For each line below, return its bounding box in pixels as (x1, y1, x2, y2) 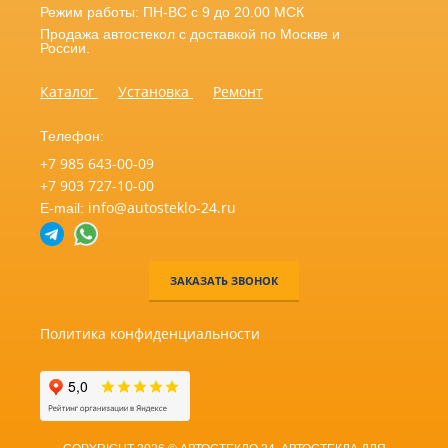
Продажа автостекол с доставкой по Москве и (40, 26, 340, 43)
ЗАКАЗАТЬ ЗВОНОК (170, 273, 278, 289)
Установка (118, 82, 193, 102)
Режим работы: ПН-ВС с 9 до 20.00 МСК (40, 4, 304, 21)
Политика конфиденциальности (40, 324, 260, 344)
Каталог (40, 82, 98, 102)
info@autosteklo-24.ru (88, 198, 236, 218)
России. (40, 40, 90, 57)
